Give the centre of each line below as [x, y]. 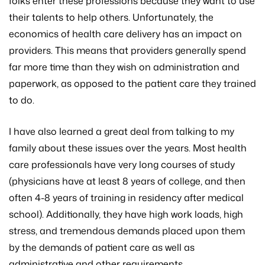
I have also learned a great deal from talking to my [122, 132]
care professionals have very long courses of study [122, 165]
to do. [22, 100]
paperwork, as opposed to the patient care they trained [132, 84]
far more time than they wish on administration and [124, 67]
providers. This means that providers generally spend [127, 51]
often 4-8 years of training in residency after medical [126, 198]
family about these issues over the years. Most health [128, 148]
